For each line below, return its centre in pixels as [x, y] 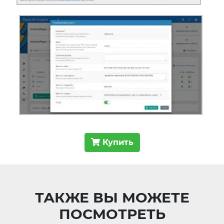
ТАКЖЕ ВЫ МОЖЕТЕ [112, 197]
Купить [116, 142]
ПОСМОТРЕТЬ [112, 214]
